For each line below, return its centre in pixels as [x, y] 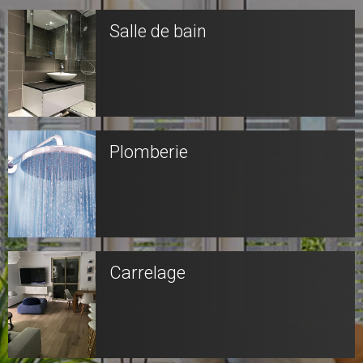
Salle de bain [158, 31]
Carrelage [147, 273]
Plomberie [149, 152]
